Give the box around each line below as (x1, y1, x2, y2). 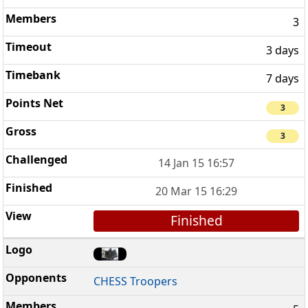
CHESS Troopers (93, 273, 178, 289)
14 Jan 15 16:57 (158, 155, 235, 171)
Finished (170, 211, 223, 230)
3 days (266, 42, 299, 58)
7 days (266, 70, 299, 86)
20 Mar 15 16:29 (155, 184, 238, 199)
